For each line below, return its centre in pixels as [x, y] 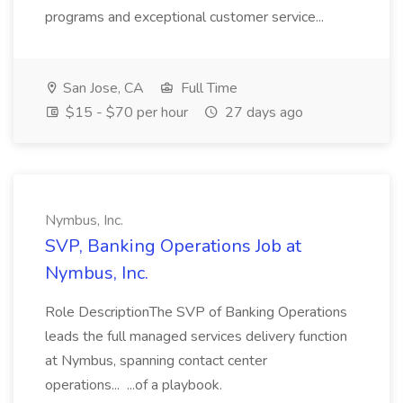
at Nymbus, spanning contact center [156, 361]
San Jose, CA [102, 88]
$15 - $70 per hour [125, 112]
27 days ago [262, 112]
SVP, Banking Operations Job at [173, 246]
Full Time [207, 88]
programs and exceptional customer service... [186, 17]
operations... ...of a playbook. [134, 385]
